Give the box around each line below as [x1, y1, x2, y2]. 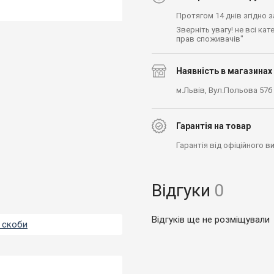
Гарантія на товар [176, 120, 251, 131]
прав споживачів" [176, 34, 243, 43]
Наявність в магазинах [176, 65, 272, 76]
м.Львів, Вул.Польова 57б [176, 85, 272, 95]
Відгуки [152, 180, 210, 201]
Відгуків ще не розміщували [152, 213, 270, 225]
